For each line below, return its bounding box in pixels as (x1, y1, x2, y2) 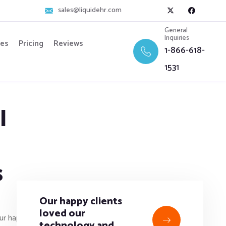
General (164, 25, 188, 36)
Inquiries (164, 33, 190, 43)
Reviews (53, 37, 83, 50)
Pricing (18, 37, 43, 50)
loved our (39, 205, 85, 222)
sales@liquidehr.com (58, 5, 122, 16)
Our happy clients (39, 193, 122, 210)
